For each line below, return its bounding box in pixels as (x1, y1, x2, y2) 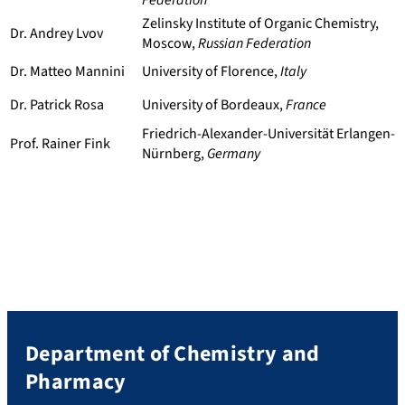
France (286, 95, 326, 116)
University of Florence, (142, 61, 280, 82)
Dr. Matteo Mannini (10, 61, 125, 82)
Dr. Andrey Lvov (10, 24, 103, 44)
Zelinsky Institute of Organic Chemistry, (142, 14, 379, 34)
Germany (207, 144, 260, 165)
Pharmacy (25, 366, 127, 398)
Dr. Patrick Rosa (10, 95, 104, 116)
